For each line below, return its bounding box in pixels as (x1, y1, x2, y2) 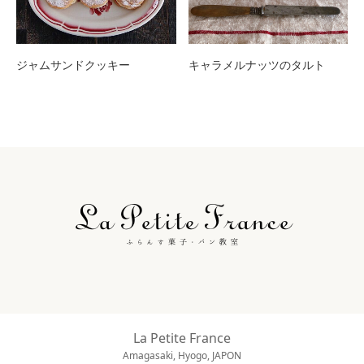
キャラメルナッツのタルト (188, 57, 325, 73)
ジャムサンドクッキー (16, 57, 130, 73)
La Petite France (133, 329, 231, 348)
